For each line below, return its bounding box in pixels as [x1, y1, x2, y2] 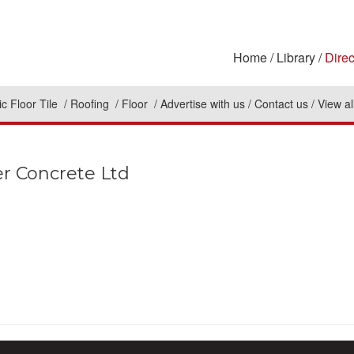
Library [277, 48, 315, 66]
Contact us [254, 96, 308, 112]
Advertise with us [160, 96, 245, 112]
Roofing [70, 96, 112, 112]
